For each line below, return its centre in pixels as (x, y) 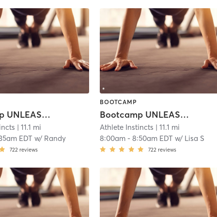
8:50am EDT (153, 139)
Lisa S (195, 139)
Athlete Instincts (127, 127)
